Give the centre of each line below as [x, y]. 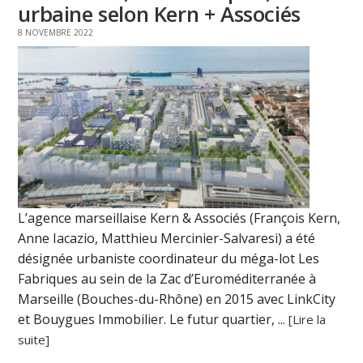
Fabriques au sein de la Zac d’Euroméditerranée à [167, 279]
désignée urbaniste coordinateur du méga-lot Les [169, 259]
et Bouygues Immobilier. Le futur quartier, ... [154, 320]
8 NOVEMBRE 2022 [56, 33]
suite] [34, 340]
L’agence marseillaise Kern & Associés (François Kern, [179, 218]
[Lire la [307, 320]
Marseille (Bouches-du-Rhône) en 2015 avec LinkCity [177, 299]
